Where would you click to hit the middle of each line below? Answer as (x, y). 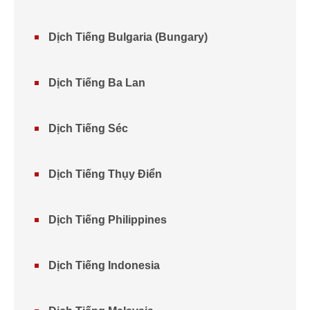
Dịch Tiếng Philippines (108, 220)
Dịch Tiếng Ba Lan (97, 83)
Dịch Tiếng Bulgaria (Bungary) (128, 37)
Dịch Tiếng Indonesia (104, 265)
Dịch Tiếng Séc (88, 128)
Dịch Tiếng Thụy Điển (105, 174)
